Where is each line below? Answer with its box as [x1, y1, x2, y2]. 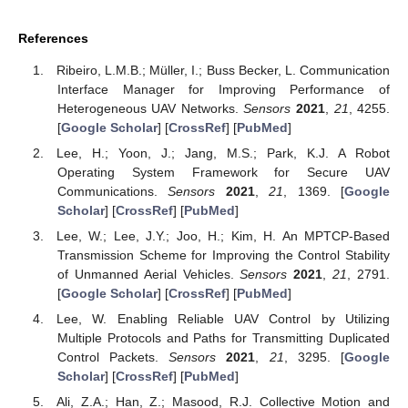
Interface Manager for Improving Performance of [56, 81, 390, 97]
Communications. [56, 183, 168, 199]
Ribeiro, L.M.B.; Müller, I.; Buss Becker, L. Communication [56, 62, 390, 77]
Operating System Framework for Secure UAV [56, 164, 390, 179]
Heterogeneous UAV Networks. [56, 100, 244, 116]
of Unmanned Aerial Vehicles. [56, 267, 240, 282]
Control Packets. [56, 350, 169, 365]
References [18, 31, 88, 46]
